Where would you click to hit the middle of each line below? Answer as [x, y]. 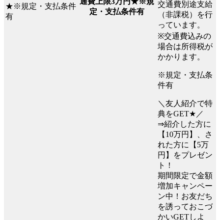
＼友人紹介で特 [185, 104]
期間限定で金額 [185, 176]
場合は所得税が [185, 47]
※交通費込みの [184, 36]
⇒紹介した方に [184, 124]
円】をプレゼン [185, 155]
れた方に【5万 [183, 145]
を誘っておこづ [185, 207]
